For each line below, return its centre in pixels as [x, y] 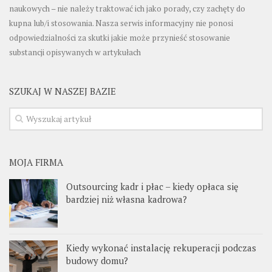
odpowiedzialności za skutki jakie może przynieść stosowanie [120, 38]
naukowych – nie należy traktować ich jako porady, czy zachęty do [127, 9]
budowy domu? [97, 261]
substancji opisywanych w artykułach [75, 53]
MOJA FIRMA [36, 162]
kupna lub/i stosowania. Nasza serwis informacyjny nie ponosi [121, 23]
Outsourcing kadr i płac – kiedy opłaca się [152, 187]
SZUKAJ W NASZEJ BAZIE [63, 91]
